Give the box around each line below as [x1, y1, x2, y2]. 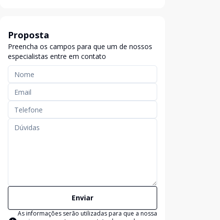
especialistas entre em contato [8, 52, 106, 61]
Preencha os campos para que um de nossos [8, 42, 152, 51]
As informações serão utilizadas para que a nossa [18, 209, 157, 218]
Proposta [8, 29, 49, 41]
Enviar [72, 193, 93, 202]
